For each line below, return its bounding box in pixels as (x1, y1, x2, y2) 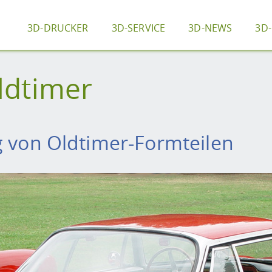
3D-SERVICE (111, 21, 166, 35)
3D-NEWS (188, 21, 233, 35)
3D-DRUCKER (27, 21, 89, 35)
